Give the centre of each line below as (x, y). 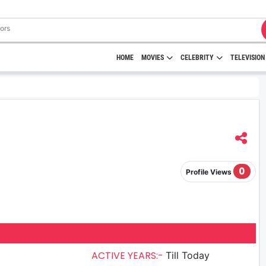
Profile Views (209, 172)
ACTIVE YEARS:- (129, 255)
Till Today (188, 255)
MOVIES (153, 58)
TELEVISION (248, 58)
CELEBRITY (197, 58)
